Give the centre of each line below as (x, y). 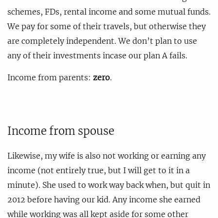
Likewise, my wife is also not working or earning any (107, 155)
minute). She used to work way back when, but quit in (109, 185)
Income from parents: (50, 77)
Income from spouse (61, 131)
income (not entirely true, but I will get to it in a (99, 170)
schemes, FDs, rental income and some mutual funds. (109, 11)
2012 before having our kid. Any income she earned (104, 199)
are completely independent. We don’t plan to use (102, 41)
